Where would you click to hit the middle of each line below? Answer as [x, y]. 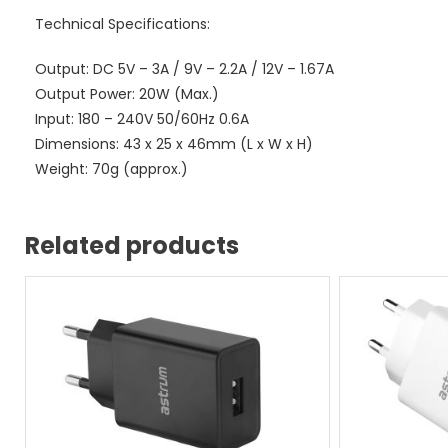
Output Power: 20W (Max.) [127, 93]
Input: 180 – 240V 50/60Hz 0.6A [142, 118]
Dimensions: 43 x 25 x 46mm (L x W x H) [174, 143]
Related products [132, 245]
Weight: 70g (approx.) [111, 168]
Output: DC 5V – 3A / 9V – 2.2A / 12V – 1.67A [184, 68]
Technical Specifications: [122, 23]
